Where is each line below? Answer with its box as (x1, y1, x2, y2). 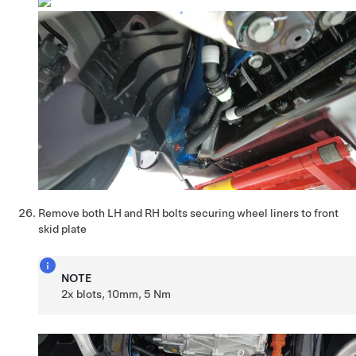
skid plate (38, 222, 87, 235)
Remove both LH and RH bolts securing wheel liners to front (38, 206, 339, 219)
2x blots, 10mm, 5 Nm (61, 287, 172, 300)
